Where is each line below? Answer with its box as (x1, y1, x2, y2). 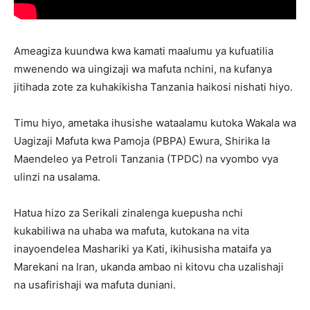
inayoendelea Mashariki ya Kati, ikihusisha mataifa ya (14, 242, 271, 256)
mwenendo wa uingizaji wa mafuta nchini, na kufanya (14, 62, 272, 76)
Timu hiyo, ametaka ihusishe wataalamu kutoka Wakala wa (14, 116, 296, 130)
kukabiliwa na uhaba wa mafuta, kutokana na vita (14, 224, 249, 238)
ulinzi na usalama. (14, 170, 100, 184)
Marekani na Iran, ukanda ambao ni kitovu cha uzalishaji (14, 260, 284, 274)
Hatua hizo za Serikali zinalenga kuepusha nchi (14, 206, 243, 220)
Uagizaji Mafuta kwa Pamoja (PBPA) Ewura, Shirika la (14, 134, 270, 148)
